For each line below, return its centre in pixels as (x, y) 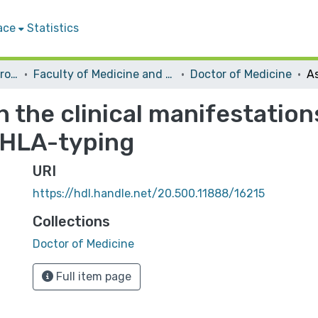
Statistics (53, 28)
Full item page (92, 276)
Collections (71, 221)
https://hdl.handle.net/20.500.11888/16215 (149, 193)
